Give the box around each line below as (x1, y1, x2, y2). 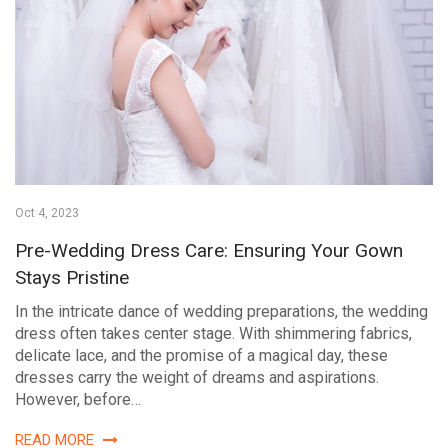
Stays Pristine (15, 265, 129, 289)
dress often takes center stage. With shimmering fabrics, (15, 323, 412, 343)
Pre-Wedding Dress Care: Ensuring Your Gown (15, 238, 403, 262)
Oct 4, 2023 (15, 205, 79, 220)
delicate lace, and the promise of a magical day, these (15, 345, 388, 365)
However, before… (15, 389, 141, 409)
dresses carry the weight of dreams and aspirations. (15, 367, 379, 387)
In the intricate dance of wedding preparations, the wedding (15, 301, 428, 321)
